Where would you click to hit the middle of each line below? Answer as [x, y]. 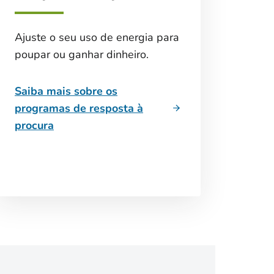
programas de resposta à [79, 108]
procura [34, 125]
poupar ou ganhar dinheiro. [83, 54]
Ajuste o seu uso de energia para [97, 37]
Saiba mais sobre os [66, 91]
